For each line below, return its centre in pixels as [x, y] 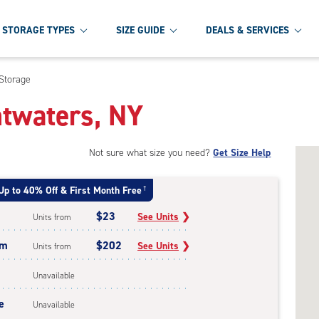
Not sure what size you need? [151, 153]
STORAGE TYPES [38, 30]
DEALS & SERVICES [247, 30]
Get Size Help [242, 153]
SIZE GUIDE [140, 30]
